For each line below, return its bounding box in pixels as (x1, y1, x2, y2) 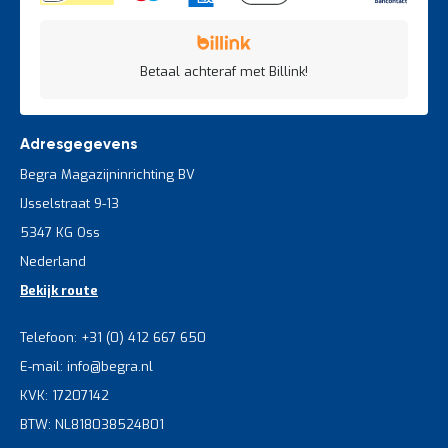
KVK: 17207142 (20, 386, 109, 404)
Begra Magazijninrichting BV (20, 165, 195, 183)
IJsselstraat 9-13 (20, 194, 119, 212)
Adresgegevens (20, 136, 137, 152)
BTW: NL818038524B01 (20, 415, 164, 433)
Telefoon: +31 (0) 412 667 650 (20, 328, 206, 346)
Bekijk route (20, 281, 98, 299)
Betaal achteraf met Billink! (140, 62, 308, 80)
